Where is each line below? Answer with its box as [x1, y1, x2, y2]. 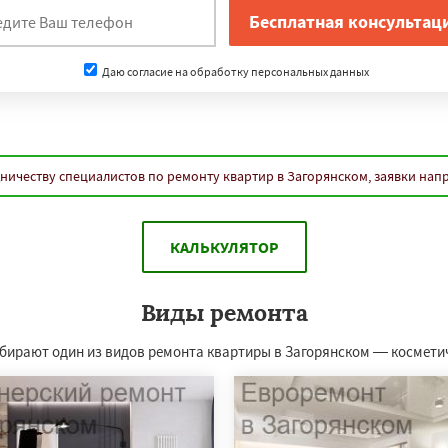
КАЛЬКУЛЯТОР [169, 237, 279, 257]
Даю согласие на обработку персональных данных [99, 63, 369, 79]
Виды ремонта [140, 298, 308, 327]
